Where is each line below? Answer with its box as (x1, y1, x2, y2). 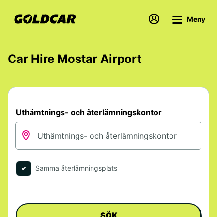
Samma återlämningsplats (35, 164, 117, 172)
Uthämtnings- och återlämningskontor (16, 108, 162, 117)
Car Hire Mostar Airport (8, 52, 141, 66)
